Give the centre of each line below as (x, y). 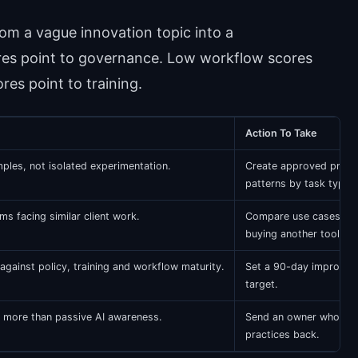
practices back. (282, 335)
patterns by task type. (298, 184)
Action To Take (280, 133)
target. (261, 284)
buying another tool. (293, 234)
